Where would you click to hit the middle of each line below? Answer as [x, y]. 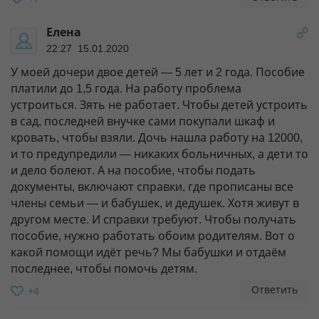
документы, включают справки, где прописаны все [152, 187]
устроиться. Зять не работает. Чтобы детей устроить [159, 105]
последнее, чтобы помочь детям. [104, 268]
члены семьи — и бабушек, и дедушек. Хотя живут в [155, 203]
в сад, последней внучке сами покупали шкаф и [143, 121]
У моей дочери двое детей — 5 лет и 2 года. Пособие [158, 72]
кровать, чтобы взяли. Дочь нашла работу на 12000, [157, 137]
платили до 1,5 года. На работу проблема [126, 88]
